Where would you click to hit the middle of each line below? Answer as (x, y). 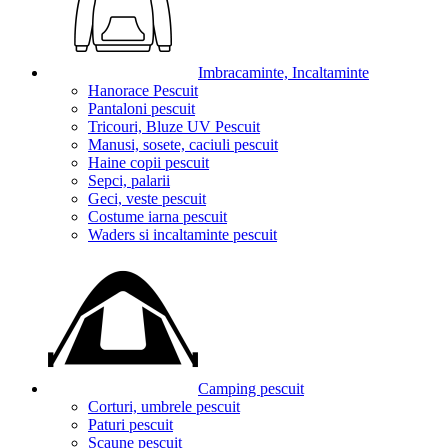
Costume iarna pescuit (157, 216)
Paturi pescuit (130, 424)
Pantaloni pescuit (141, 108)
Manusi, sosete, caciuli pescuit (183, 144)
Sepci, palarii (129, 180)
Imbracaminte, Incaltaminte (283, 72)
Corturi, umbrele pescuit (164, 406)
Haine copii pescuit (148, 162)
